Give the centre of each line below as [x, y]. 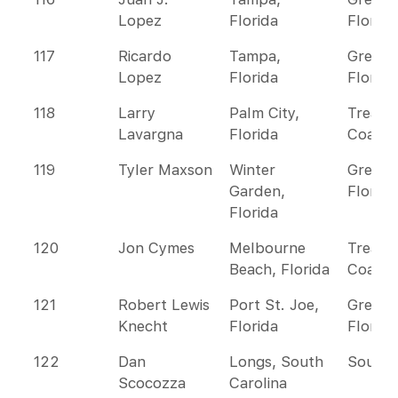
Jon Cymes [156, 248]
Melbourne [267, 248]
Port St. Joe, [274, 305]
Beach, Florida [279, 269]
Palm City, [264, 113]
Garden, [257, 191]
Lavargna [151, 134]
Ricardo [145, 56]
